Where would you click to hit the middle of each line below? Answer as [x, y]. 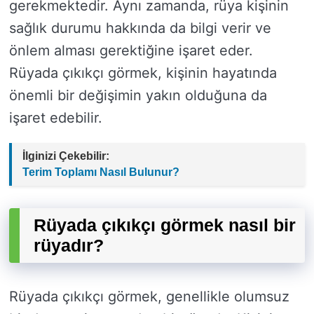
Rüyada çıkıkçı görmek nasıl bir [165, 225]
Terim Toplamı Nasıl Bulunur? [101, 172]
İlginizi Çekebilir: [66, 156]
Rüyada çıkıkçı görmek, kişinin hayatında [143, 73]
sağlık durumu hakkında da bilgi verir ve [140, 28]
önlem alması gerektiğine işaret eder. [131, 51]
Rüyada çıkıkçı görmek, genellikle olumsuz [149, 297]
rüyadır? [69, 246]
